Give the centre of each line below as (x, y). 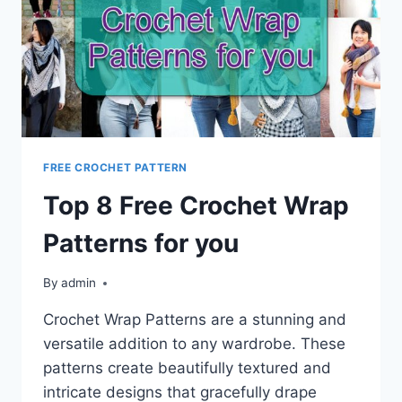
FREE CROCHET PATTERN (115, 167)
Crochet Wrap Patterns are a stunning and (195, 320)
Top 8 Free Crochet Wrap (196, 205)
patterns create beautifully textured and (187, 368)
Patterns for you (141, 243)
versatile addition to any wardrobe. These (194, 344)
